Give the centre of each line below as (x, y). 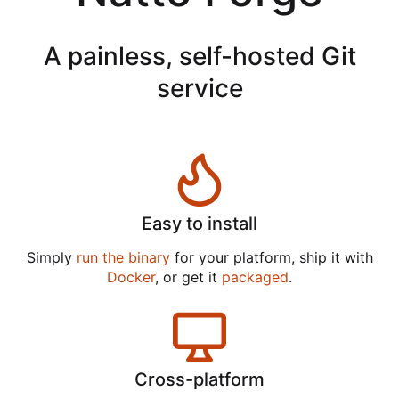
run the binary (123, 258)
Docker (131, 277)
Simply (51, 258)
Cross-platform (199, 380)
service (199, 88)
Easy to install (199, 224)
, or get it (188, 277)
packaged (255, 277)
